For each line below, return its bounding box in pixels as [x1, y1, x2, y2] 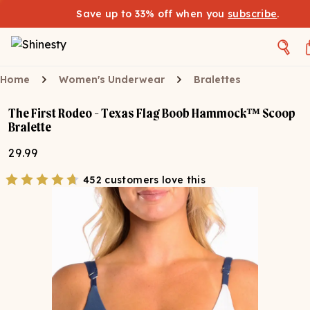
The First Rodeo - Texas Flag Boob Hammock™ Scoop [8, 105, 295, 121]
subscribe [228, 8, 277, 20]
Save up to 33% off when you [76, 8, 228, 20]
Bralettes [194, 73, 241, 86]
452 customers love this [83, 174, 206, 186]
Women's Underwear [59, 73, 165, 86]
